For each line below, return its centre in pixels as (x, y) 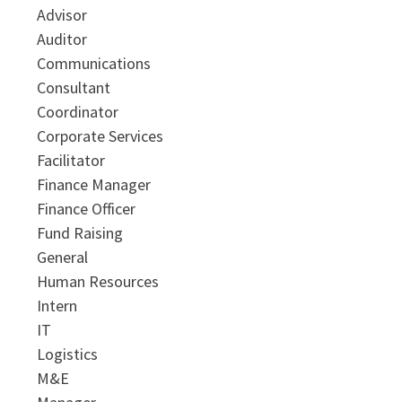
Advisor (61, 14)
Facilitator (70, 160)
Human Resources (97, 281)
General (62, 257)
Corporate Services (100, 135)
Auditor (61, 39)
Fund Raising (79, 232)
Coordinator (77, 111)
